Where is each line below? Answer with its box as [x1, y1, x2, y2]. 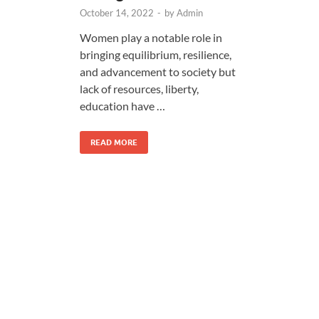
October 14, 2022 [80, 6, 154, 19]
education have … [80, 98, 165, 113]
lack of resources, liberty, [80, 81, 199, 95]
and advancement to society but [80, 64, 236, 78]
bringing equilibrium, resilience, [80, 47, 231, 61]
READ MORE [90, 137, 137, 147]
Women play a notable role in [80, 30, 222, 44]
